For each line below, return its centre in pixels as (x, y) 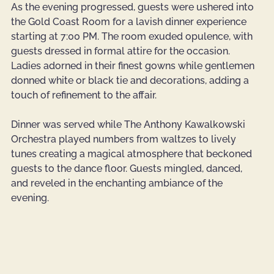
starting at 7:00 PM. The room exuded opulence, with (133, 37)
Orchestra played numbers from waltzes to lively (125, 139)
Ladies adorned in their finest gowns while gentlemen (134, 66)
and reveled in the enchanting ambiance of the (118, 183)
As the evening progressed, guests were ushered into (134, 7)
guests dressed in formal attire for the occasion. (122, 51)
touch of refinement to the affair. (84, 95)
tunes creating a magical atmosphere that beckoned (133, 154)
